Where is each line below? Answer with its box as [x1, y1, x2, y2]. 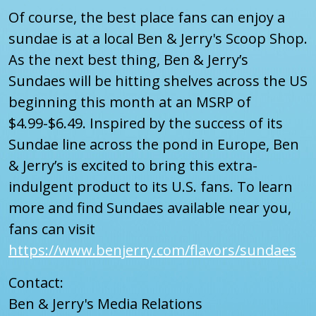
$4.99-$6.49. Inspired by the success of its [8, 114, 283, 133]
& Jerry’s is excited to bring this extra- [8, 156, 257, 176]
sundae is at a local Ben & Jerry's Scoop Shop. [8, 29, 308, 49]
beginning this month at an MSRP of [8, 92, 251, 112]
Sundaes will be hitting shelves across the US [8, 71, 308, 91]
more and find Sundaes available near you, [8, 198, 291, 218]
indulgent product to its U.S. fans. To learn [8, 177, 293, 197]
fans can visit [8, 219, 95, 239]
